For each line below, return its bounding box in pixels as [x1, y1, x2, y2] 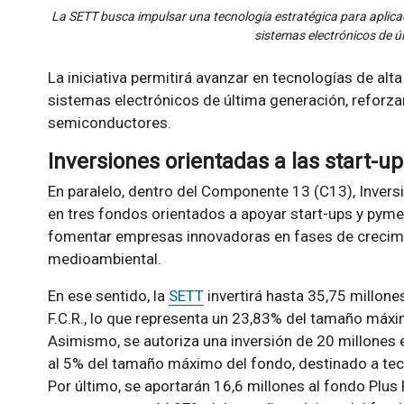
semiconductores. [47, 114, 171, 132]
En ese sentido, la [47, 287, 169, 305]
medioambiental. [47, 250, 161, 268]
